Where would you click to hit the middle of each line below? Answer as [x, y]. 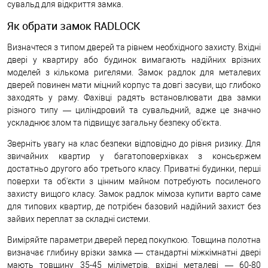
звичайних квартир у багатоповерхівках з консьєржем [134, 156]
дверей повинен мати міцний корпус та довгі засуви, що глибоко [134, 85]
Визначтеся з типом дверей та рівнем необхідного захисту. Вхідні [134, 47]
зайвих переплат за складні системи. [79, 219]
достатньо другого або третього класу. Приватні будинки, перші [134, 168]
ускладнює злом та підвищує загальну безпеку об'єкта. [114, 122]
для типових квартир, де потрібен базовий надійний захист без [134, 206]
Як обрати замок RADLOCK [74, 25]
